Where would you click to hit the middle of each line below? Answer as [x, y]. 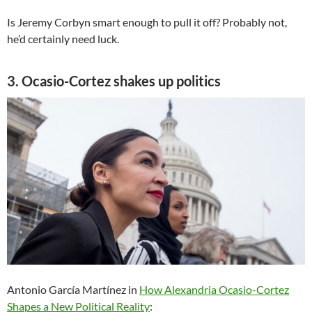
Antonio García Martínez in [73, 289]
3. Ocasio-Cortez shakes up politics [114, 81]
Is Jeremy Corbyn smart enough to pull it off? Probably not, [147, 22]
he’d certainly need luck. [63, 39]
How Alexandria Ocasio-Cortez [214, 289]
